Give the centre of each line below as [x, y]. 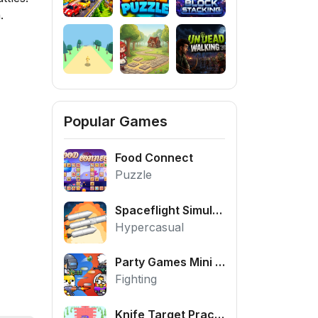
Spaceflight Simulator [217, 210]
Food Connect [154, 157]
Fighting [136, 279]
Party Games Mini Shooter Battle [220, 262]
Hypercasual [149, 227]
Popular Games [116, 121]
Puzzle [133, 174]
